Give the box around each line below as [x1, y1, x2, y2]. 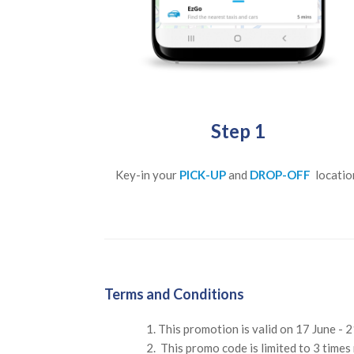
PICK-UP [179, 167, 229, 182]
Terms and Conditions [104, 284, 244, 303]
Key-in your [115, 167, 180, 182]
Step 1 [211, 119, 266, 142]
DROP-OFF [250, 167, 314, 182]
